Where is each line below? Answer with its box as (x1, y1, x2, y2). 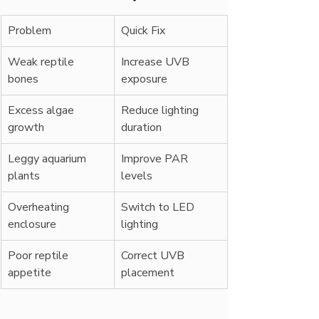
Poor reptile (8, 248, 71, 263)
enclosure (8, 216, 56, 232)
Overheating (8, 199, 72, 215)
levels (121, 168, 152, 184)
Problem (8, 23, 51, 38)
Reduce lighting (121, 103, 202, 118)
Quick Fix (121, 23, 165, 38)
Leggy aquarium (8, 151, 89, 167)
